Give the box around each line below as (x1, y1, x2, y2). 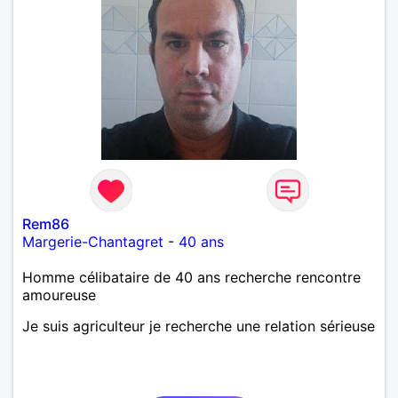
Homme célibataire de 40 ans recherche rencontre (22, 267, 361, 286)
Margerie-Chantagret (22, 232, 163, 251)
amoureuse (22, 285, 96, 304)
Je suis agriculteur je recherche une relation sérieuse (22, 316, 375, 335)
